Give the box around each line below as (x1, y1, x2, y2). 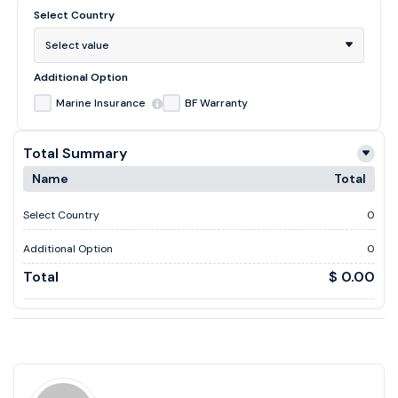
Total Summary (23, 144, 127, 163)
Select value (45, 38, 109, 53)
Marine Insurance (56, 96, 146, 111)
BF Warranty (185, 96, 248, 111)
